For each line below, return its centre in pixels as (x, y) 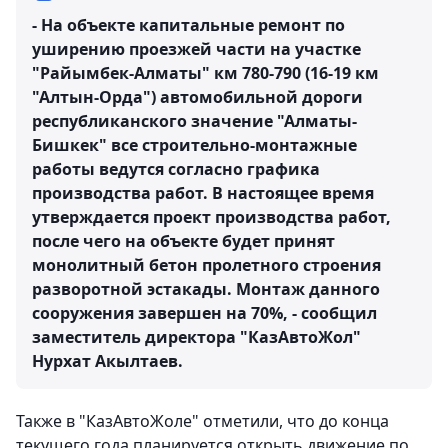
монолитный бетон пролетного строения (206, 265)
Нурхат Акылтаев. (107, 361)
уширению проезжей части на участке (196, 49)
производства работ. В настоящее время (203, 193)
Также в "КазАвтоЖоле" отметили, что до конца (202, 421)
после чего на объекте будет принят (183, 241)
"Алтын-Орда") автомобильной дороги (197, 97)
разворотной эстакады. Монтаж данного (206, 289)
